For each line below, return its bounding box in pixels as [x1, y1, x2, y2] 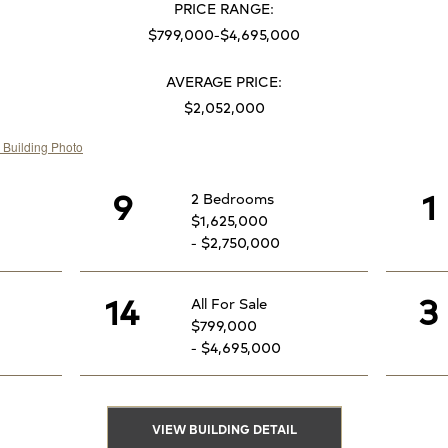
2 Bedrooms [191, 188, 274, 209]
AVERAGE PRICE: [166, 71, 282, 92]
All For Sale [191, 292, 267, 313]
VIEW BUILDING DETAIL [151, 420, 297, 438]
